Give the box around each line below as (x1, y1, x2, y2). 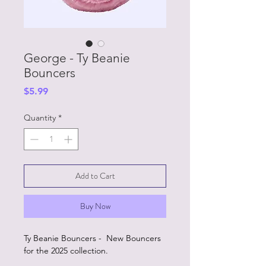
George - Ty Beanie (24, 50, 130, 65)
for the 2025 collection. (24, 245, 110, 256)
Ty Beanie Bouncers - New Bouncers (24, 233, 161, 243)
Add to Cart (75, 170, 115, 182)
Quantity (24, 112, 56, 123)
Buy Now (80, 200, 110, 212)
